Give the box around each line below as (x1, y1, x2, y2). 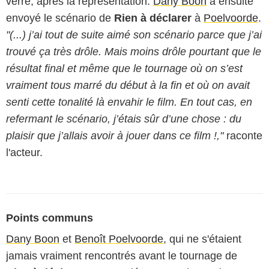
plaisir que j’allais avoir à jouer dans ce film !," (6, 130, 223, 142)
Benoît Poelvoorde (74, 233, 163, 245)
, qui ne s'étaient (163, 233, 241, 245)
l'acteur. (6, 147, 43, 159)
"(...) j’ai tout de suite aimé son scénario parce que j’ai (6, 29, 262, 41)
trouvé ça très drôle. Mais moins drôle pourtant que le (6, 46, 261, 58)
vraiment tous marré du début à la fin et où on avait (6, 79, 250, 91)
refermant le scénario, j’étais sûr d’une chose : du (6, 113, 241, 125)
